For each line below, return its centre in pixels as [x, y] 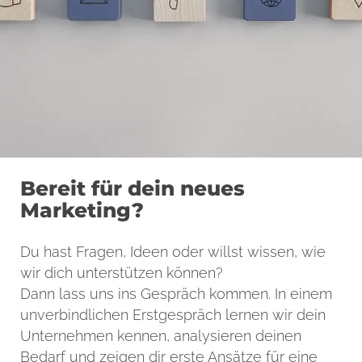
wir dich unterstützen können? [122, 273]
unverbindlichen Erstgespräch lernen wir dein [173, 315]
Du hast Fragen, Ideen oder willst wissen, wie [173, 252]
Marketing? [82, 210]
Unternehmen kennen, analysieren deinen [161, 336]
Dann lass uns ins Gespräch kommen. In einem [176, 294]
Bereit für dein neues [133, 188]
